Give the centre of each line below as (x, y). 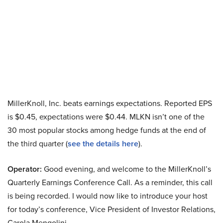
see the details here (103, 144)
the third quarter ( (38, 144)
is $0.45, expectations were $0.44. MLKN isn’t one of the (106, 117)
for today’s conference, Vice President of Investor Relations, (111, 209)
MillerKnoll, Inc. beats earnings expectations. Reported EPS (110, 103)
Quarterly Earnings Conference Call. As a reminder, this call (110, 182)
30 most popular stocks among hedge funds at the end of (107, 130)
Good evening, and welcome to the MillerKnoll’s (126, 169)
